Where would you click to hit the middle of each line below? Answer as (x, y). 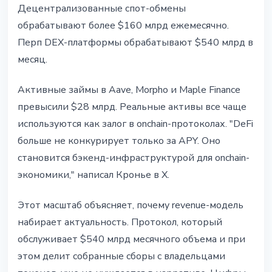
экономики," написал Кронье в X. (93, 175)
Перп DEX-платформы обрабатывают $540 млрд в (135, 43)
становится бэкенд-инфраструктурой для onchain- (134, 158)
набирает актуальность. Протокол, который (120, 223)
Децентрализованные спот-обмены (102, 9)
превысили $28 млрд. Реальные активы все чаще (132, 107)
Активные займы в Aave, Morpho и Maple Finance (129, 90)
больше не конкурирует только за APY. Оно (119, 141)
